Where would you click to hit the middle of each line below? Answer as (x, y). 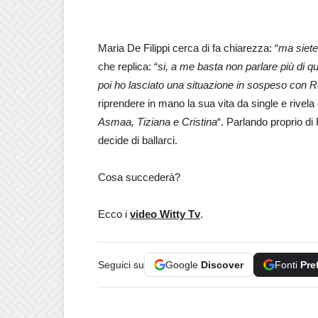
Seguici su (121, 264)
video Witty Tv (165, 214)
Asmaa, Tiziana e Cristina (158, 121)
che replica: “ (128, 66)
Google (183, 264)
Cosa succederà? (139, 177)
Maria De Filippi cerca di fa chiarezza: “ (188, 48)
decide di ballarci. (138, 140)
